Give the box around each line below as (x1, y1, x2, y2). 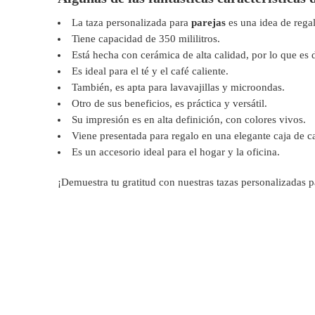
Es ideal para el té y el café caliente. (71, 65, 229, 77)
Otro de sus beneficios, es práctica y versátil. (71, 98, 267, 110)
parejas (191, 17, 226, 29)
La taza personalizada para (71, 17, 191, 29)
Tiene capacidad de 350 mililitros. (71, 33, 220, 45)
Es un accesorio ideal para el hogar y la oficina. (71, 146, 280, 158)
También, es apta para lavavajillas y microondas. (71, 82, 285, 94)
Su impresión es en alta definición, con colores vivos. (71, 114, 306, 126)
